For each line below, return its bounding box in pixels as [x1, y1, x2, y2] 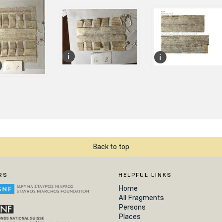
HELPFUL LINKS [118, 171, 172, 178]
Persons [118, 203, 146, 211]
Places [118, 212, 141, 221]
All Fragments [118, 193, 164, 202]
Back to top [93, 143, 129, 151]
